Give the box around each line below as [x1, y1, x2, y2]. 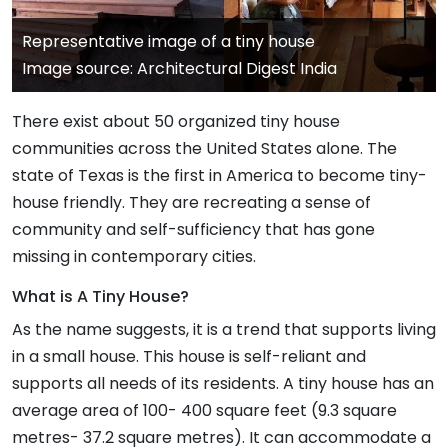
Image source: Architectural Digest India [22, 56, 337, 80]
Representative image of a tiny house [22, 29, 315, 53]
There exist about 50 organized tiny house [12, 109, 340, 133]
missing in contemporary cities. [12, 244, 256, 268]
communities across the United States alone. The [12, 136, 397, 160]
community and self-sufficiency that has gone [12, 217, 375, 241]
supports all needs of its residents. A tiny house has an [12, 371, 434, 395]
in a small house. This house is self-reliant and [12, 344, 366, 368]
